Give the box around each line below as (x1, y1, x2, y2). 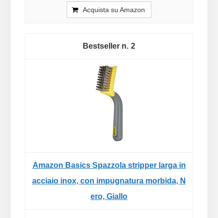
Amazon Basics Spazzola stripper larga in (32, 161, 186, 169)
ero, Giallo (91, 192, 127, 200)
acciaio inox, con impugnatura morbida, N (32, 176, 186, 185)
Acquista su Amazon (83, 5, 145, 14)
